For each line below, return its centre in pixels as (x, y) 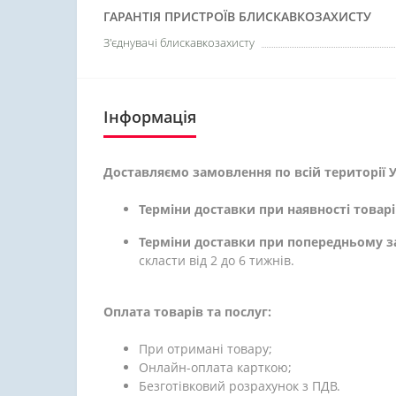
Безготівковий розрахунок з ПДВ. (240, 386)
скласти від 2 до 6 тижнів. (217, 260)
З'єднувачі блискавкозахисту (179, 42)
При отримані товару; (206, 349)
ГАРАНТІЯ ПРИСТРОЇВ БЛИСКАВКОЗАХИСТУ (237, 16)
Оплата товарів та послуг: (187, 312)
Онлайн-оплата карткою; (215, 367)
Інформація (150, 117)
